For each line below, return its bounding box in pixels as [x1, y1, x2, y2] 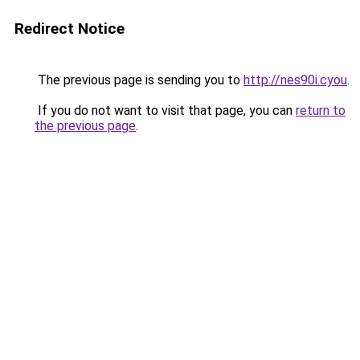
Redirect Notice [14, 19, 125, 38]
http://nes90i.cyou [243, 72, 347, 88]
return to [296, 103, 346, 118]
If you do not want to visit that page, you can [35, 103, 296, 118]
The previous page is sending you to [35, 72, 243, 88]
